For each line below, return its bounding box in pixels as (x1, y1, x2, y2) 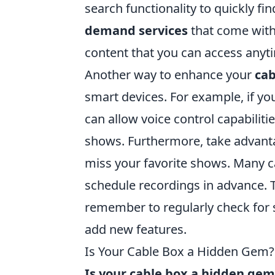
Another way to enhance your (85, 66, 255, 83)
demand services (85, 21, 188, 39)
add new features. (85, 220, 187, 238)
